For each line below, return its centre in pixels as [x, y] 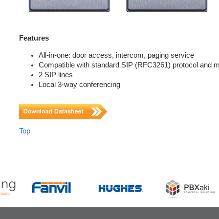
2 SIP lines [56, 75]
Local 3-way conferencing [79, 84]
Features [34, 38]
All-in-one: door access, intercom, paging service [116, 55]
